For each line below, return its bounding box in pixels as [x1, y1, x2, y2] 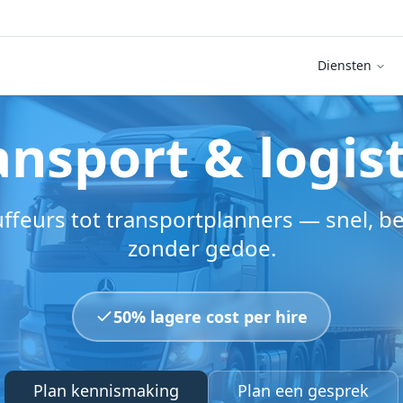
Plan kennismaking [33, 380, 179, 401]
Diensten [318, 57, 372, 74]
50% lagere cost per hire [113, 306, 308, 327]
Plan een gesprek [237, 380, 369, 401]
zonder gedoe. [127, 233, 276, 263]
